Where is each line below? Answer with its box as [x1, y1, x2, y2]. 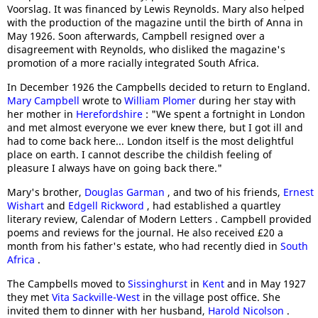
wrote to [82, 94, 124, 107]
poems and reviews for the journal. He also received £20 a [7, 226, 283, 239]
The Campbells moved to [7, 277, 128, 290]
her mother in [7, 107, 76, 121]
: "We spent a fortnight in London [146, 107, 305, 121]
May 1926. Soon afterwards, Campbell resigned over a [7, 29, 265, 43]
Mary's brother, [7, 185, 84, 199]
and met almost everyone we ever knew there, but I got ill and [7, 121, 303, 134]
